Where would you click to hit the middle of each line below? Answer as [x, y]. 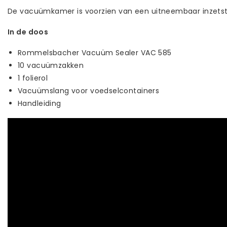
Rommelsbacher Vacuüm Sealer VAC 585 [95, 52]
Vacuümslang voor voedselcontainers [89, 90]
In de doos [28, 32]
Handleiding [40, 103]
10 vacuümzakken [51, 65]
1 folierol [33, 78]
